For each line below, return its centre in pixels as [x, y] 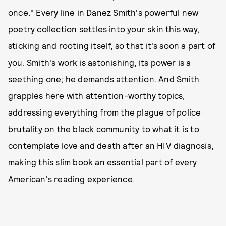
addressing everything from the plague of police [105, 112]
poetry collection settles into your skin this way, [104, 29]
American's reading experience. [71, 178]
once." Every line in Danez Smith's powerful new [103, 12]
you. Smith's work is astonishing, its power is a [100, 62]
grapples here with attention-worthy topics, [97, 95]
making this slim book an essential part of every [103, 162]
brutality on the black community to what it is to [104, 128]
